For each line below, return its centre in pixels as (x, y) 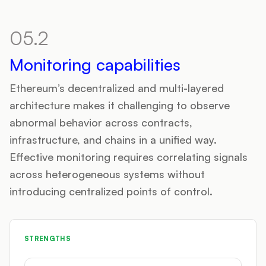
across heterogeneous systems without (107, 174)
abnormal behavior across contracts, (101, 122)
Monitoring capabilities (95, 64)
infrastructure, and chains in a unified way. (113, 140)
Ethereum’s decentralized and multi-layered (117, 88)
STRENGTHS (47, 239)
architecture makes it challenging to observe (120, 105)
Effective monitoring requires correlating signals (129, 157)
